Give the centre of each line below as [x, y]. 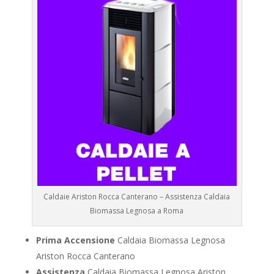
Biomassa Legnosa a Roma [137, 210]
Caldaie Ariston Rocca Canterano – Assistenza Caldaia [137, 196]
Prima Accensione [75, 240]
